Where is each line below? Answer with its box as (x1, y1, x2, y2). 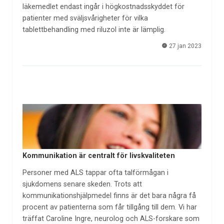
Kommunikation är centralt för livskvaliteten (22, 151, 175, 160)
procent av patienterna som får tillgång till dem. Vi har (22, 203, 197, 212)
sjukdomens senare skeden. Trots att (22, 180, 142, 189)
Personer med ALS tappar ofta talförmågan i (22, 168, 168, 177)
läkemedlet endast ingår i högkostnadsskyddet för (22, 2, 184, 11)
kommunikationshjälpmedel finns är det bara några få (22, 191, 196, 200)
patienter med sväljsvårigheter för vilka (22, 14, 148, 23)
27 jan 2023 (167, 42, 202, 49)
